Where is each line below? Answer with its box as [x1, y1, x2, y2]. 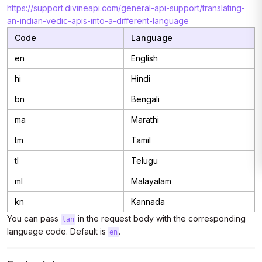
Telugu [131, 156, 158, 166]
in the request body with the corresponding [75, 213, 246, 223]
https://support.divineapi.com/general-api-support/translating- [7, 3, 245, 13]
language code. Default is [7, 226, 108, 236]
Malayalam [131, 176, 171, 186]
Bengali [131, 94, 160, 104]
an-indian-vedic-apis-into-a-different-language [7, 16, 189, 26]
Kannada [131, 196, 165, 206]
